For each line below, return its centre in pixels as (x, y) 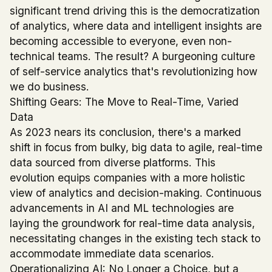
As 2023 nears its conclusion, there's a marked (125, 132)
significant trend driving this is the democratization (135, 11)
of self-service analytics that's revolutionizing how (134, 72)
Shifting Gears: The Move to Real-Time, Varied (124, 102)
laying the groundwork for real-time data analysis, (132, 223)
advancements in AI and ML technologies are (122, 208)
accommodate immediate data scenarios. (112, 254)
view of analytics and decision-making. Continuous (136, 193)
